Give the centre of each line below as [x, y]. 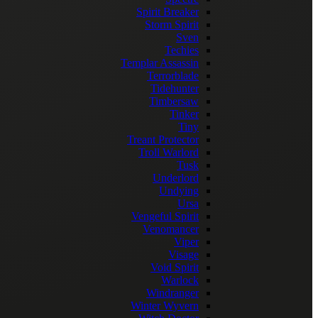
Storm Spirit [172, 24]
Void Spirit [175, 267]
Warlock [180, 280]
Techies [182, 50]
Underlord [176, 178]
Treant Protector [163, 139]
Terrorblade [173, 76]
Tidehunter [175, 88]
